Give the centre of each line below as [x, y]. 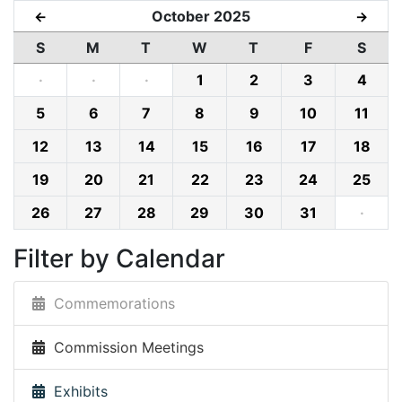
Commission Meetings [124, 348]
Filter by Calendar [119, 259]
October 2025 [201, 17]
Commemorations [110, 304]
